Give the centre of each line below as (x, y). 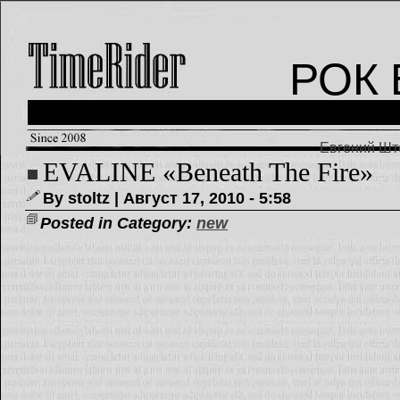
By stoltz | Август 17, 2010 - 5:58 (167, 198)
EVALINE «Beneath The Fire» (208, 172)
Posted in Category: (118, 223)
